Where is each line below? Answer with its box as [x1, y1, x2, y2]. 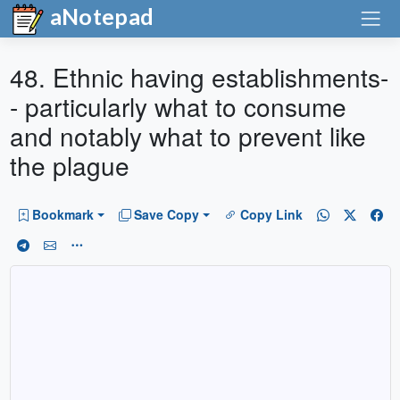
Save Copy [134, 205, 200, 224]
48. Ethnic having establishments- [9, 59, 388, 95]
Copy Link [239, 205, 303, 224]
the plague [9, 147, 129, 183]
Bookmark [32, 205, 94, 224]
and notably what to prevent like [9, 118, 366, 154]
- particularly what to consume [9, 88, 346, 124]
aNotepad [45, 3, 154, 29]
